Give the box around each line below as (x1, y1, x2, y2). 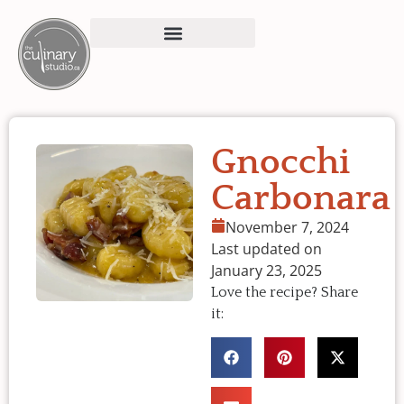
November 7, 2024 (225, 217, 349, 237)
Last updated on (211, 239, 322, 259)
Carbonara (211, 179, 390, 218)
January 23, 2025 (211, 261, 322, 280)
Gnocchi (211, 142, 350, 182)
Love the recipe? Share (211, 284, 358, 300)
